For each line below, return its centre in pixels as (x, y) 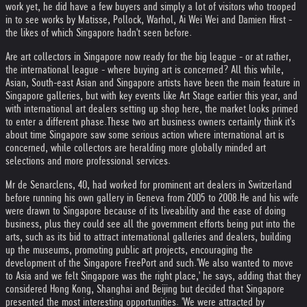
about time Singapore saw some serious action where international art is (145, 135)
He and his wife (269, 198)
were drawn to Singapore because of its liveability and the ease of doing (146, 211)
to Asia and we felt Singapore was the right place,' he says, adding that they (153, 276)
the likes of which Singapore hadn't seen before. (99, 33)
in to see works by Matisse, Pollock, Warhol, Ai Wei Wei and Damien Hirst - (149, 20)
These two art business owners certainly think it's (201, 122)
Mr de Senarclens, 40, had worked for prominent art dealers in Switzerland (149, 185)
